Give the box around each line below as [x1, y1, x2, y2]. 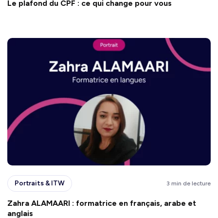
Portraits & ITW [15, 179, 65, 187]
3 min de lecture [166, 180, 211, 187]
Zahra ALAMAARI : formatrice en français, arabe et [7, 198, 196, 208]
